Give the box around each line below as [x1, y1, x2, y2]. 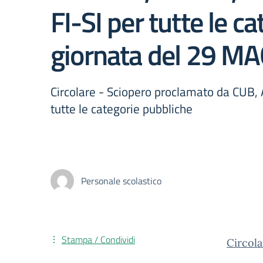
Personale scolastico [81, 174, 161, 188]
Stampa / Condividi [62, 232, 135, 247]
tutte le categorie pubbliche [50, 99, 193, 118]
